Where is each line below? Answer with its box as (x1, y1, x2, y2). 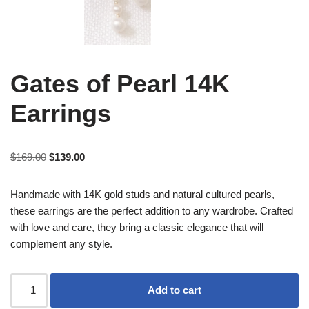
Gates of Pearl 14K (10, 69, 230, 98)
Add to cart (148, 283, 202, 296)
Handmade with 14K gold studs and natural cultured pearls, (10, 188, 275, 200)
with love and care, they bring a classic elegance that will (10, 221, 263, 233)
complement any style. (10, 237, 112, 250)
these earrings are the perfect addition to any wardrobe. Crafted (10, 204, 293, 217)
